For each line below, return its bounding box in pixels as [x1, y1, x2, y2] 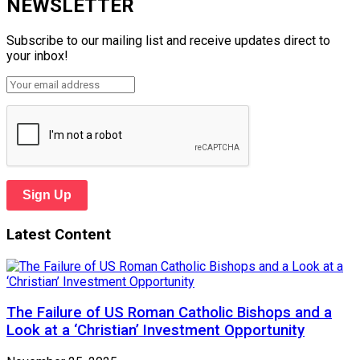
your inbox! [6, 48, 68, 64]
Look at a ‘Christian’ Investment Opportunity [6, 321, 305, 340]
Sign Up [22, 188, 72, 202]
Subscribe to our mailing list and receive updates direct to [6, 33, 330, 49]
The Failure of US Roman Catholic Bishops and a [6, 304, 332, 322]
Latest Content [6, 225, 111, 243]
